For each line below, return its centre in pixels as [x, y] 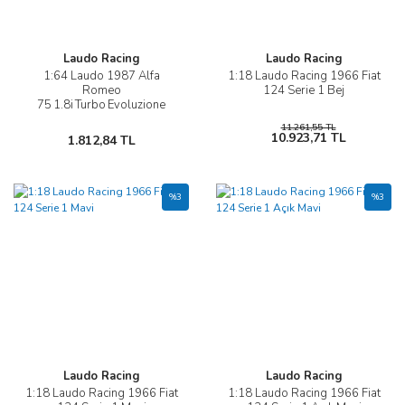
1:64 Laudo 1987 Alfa [101, 76]
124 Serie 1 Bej [304, 91]
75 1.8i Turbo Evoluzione [101, 105]
